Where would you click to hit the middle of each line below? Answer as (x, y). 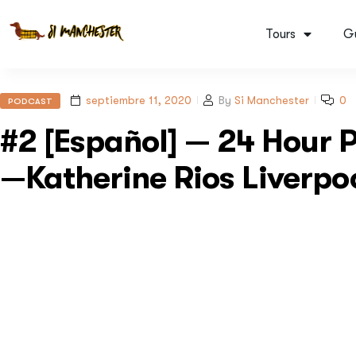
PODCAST (30, 101)
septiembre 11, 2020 (139, 100)
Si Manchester (272, 100)
